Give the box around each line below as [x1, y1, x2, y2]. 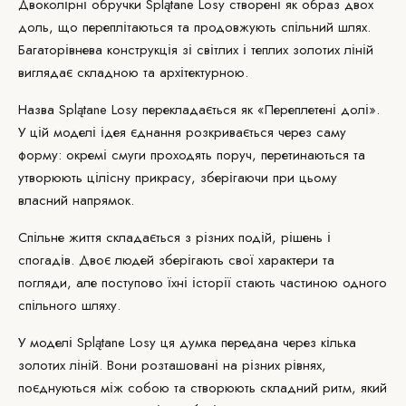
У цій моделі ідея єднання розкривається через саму [18, 122, 346, 142]
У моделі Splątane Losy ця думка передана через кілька [18, 333, 356, 353]
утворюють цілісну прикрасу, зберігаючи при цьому [18, 168, 337, 188]
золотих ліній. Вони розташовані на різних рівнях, [18, 355, 326, 375]
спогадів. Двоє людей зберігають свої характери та [18, 250, 334, 270]
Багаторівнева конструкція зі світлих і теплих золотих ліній [18, 40, 373, 60]
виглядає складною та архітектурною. [18, 63, 248, 82]
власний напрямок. [18, 190, 134, 210]
